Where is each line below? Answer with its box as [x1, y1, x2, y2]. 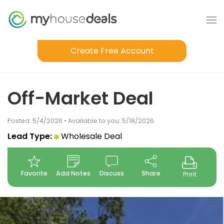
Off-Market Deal [7, 85, 153, 111]
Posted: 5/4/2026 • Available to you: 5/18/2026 [7, 116, 154, 125]
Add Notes [55, 169, 90, 177]
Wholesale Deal [61, 130, 122, 142]
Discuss [99, 169, 124, 177]
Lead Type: [7, 130, 52, 142]
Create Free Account [70, 45, 154, 56]
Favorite [21, 169, 48, 177]
